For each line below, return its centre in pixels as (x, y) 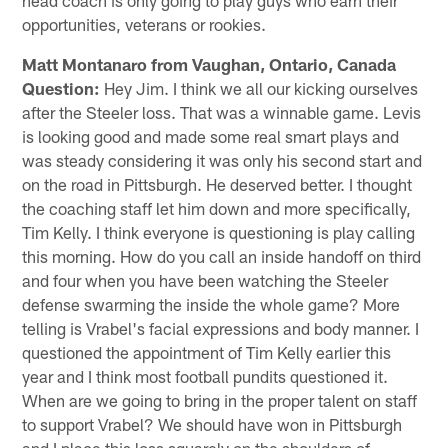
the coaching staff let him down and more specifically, (217, 207)
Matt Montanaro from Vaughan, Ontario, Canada (209, 63)
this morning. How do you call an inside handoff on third (222, 255)
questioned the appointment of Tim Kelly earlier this (207, 351)
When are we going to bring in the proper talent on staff (220, 399)
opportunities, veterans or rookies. (144, 23)
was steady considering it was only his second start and (222, 159)
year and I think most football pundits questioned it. (205, 375)
